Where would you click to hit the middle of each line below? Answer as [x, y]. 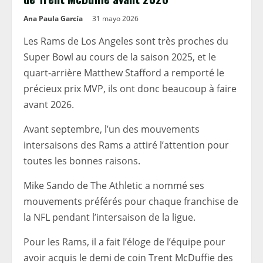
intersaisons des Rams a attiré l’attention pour [126, 145]
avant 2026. [49, 104]
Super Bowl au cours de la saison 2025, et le [120, 57]
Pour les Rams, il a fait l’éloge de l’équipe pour [124, 242]
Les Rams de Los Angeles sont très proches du [126, 41]
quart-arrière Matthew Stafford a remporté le [124, 73]
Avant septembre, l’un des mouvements [112, 129]
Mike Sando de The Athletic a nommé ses [114, 186]
